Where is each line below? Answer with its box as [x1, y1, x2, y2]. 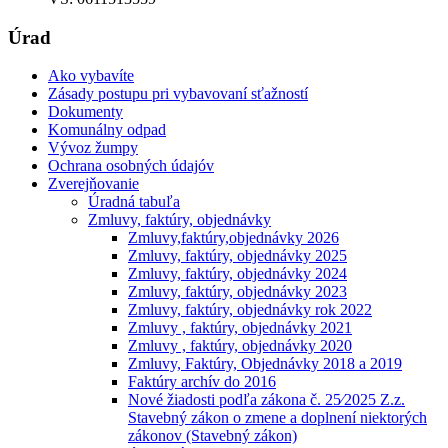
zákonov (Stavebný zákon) [128, 427, 297, 445]
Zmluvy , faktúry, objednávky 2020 [128, 337, 352, 355]
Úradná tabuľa [88, 193, 180, 211]
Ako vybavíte [48, 67, 134, 85]
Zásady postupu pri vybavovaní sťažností [48, 85, 308, 103]
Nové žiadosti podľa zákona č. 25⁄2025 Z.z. [128, 391, 405, 409]
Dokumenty [48, 103, 123, 121]
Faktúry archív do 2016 [128, 373, 276, 391]
